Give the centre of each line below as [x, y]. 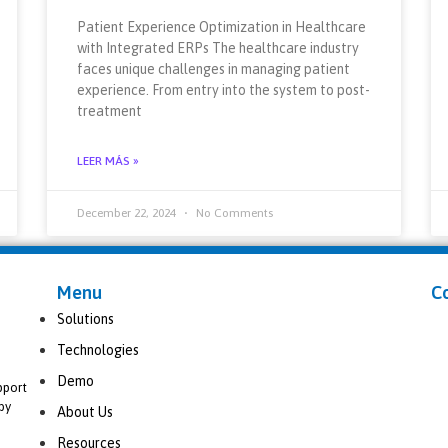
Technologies [98, 349]
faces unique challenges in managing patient [214, 68]
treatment [110, 110]
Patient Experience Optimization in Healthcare [222, 26]
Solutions [86, 318]
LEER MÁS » [108, 160]
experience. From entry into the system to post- [224, 89]
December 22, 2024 [128, 212]
